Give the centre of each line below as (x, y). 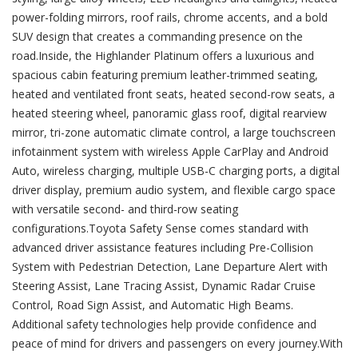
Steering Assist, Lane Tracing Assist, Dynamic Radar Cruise (164, 286)
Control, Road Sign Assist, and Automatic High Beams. (153, 305)
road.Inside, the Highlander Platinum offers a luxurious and (163, 56)
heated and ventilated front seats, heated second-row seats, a (173, 94)
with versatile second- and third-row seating (125, 209)
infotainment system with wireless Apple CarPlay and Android (170, 151)
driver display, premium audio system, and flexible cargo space (174, 190)
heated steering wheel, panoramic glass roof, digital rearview (169, 113)
